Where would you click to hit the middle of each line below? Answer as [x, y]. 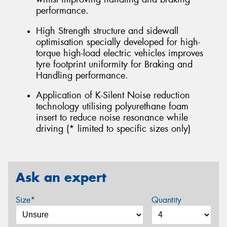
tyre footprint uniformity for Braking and [114, 64]
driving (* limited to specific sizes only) [113, 129]
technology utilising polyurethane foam [112, 107]
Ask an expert [61, 177]
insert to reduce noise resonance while [112, 118]
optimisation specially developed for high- [118, 42]
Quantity [166, 200]
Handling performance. [82, 75]
